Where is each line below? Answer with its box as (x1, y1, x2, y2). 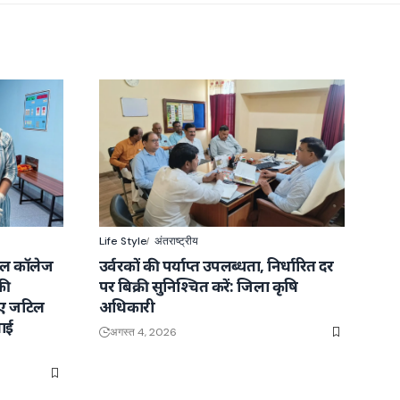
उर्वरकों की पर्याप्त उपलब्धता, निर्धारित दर (99, 254, 334, 276)
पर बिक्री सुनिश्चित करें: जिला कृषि (99, 275, 298, 296)
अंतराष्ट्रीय (154, 233, 198, 248)
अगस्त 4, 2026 (110, 324, 177, 339)
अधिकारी (99, 296, 155, 317)
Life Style (99, 233, 147, 248)
